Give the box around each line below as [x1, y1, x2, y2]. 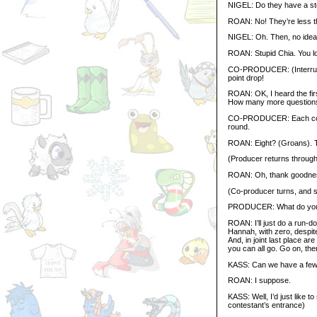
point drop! [228, 73, 264, 82]
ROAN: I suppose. [228, 276, 291, 285]
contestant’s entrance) [228, 300, 305, 309]
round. [228, 122, 250, 131]
